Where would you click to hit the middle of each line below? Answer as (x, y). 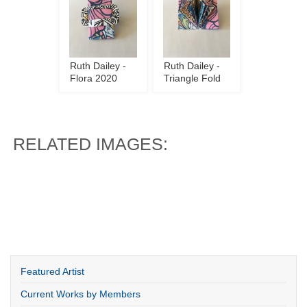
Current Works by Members (81, 295)
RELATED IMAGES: (91, 144)
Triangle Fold (192, 78)
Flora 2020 (94, 78)
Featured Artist (53, 271)
